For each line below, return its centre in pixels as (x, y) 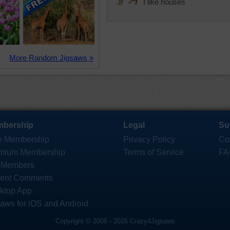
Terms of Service (154, 152)
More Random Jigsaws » (51, 58)
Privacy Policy (149, 139)
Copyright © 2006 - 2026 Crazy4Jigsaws (115, 221)
